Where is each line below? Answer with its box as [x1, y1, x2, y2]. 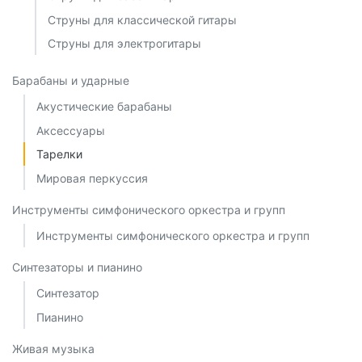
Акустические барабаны [36, 99, 172, 114]
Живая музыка [12, 341, 95, 356]
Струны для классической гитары [48, 12, 237, 27]
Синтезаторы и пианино [12, 260, 142, 275]
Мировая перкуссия [36, 170, 148, 185]
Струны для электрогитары [48, 36, 201, 51]
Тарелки [36, 147, 82, 162]
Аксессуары [36, 123, 105, 137]
